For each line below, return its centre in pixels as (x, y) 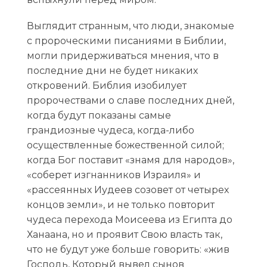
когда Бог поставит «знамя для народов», (130, 160)
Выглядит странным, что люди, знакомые (130, 26)
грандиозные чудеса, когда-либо (110, 131)
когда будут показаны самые (99, 116)
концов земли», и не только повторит (120, 205)
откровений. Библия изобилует (106, 86)
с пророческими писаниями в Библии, (126, 41)
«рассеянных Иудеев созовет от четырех (128, 190)
